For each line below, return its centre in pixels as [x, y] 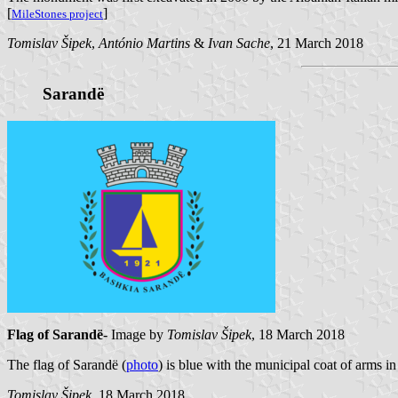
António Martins [144, 44]
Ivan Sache [239, 44]
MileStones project [57, 14]
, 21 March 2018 [317, 44]
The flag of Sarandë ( [67, 364]
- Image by [135, 334]
